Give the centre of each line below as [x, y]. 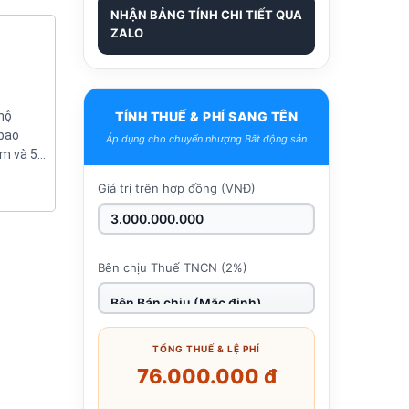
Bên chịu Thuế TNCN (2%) [173, 268]
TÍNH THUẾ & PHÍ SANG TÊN [206, 117]
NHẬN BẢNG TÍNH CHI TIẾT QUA [206, 14]
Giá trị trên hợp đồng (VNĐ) [177, 189]
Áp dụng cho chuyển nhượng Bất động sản [206, 139]
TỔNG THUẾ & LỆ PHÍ [206, 349]
